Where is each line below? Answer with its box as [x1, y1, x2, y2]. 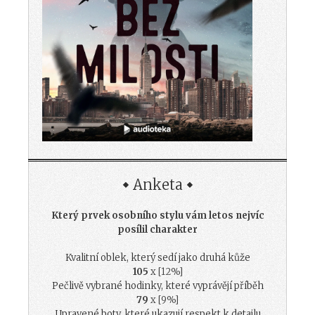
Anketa [132, 176, 183, 194]
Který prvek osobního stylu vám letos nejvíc [51, 210, 264, 222]
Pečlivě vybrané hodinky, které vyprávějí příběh [51, 280, 264, 292]
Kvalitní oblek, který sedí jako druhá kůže [65, 252, 250, 264]
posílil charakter [117, 224, 198, 236]
